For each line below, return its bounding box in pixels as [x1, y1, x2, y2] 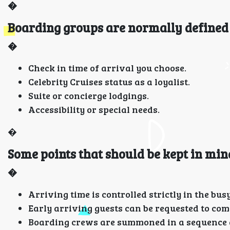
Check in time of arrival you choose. [28, 62, 186, 74]
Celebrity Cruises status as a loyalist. [28, 75, 190, 88]
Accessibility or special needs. [28, 103, 160, 116]
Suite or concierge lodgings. [28, 89, 149, 102]
